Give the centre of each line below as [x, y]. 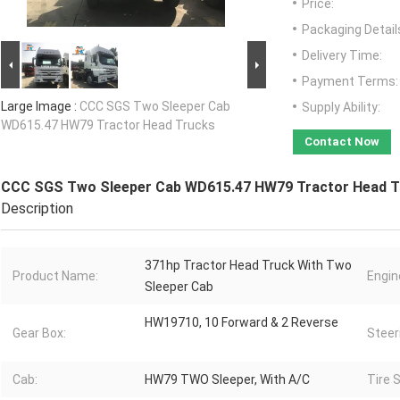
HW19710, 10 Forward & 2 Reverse [242, 323]
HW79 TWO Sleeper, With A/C [227, 380]
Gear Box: [39, 333]
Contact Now [342, 142]
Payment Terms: [350, 82]
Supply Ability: [341, 108]
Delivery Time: [342, 56]
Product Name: [55, 276]
